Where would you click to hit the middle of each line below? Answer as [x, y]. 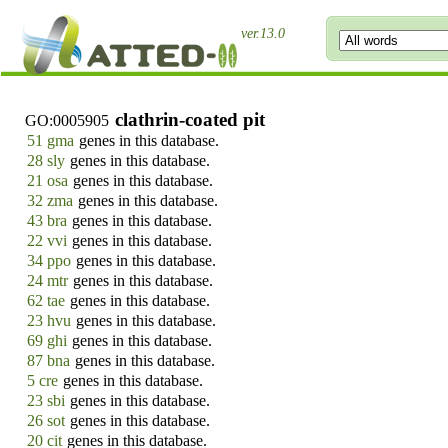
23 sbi [46, 400]
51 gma [51, 140]
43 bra [47, 220]
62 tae [46, 300]
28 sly [46, 160]
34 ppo [49, 260]
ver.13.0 [263, 33]
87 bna [49, 360]
